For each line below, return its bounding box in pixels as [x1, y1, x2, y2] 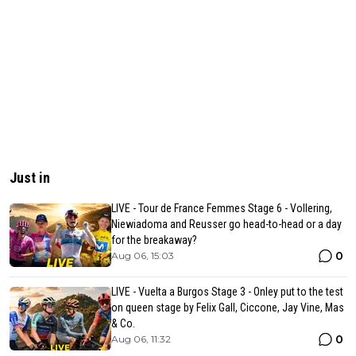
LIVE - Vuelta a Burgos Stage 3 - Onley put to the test [111, 284, 343, 298]
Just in [10, 168, 50, 186]
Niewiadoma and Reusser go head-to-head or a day [111, 217, 342, 230]
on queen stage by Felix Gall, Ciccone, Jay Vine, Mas [111, 300, 344, 314]
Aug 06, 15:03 [111, 249, 174, 261]
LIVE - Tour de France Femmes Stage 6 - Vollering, [111, 201, 332, 215]
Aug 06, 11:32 [111, 332, 171, 345]
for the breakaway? [111, 233, 197, 246]
